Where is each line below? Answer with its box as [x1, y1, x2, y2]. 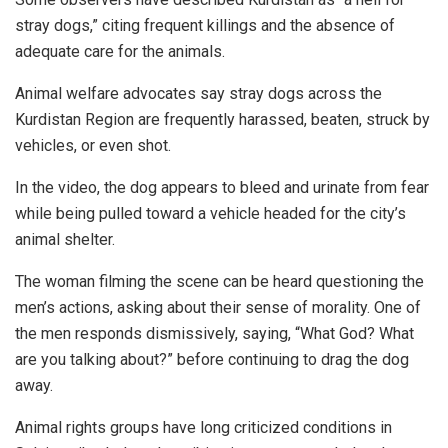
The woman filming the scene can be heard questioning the [15, 271, 424, 291]
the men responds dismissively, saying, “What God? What [15, 323, 414, 343]
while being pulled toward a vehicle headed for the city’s [15, 203, 406, 223]
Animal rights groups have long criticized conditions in [15, 417, 392, 437]
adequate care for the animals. [15, 41, 225, 61]
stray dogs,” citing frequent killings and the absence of [15, 15, 395, 35]
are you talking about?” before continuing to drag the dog [15, 349, 409, 369]
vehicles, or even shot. [15, 135, 171, 155]
